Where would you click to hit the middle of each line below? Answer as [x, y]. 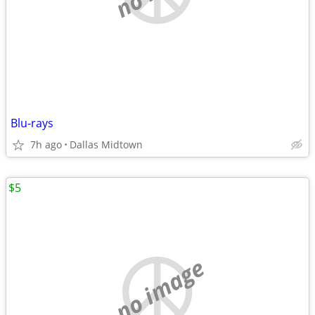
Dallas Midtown [106, 144]
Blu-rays [32, 123]
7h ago [46, 144]
